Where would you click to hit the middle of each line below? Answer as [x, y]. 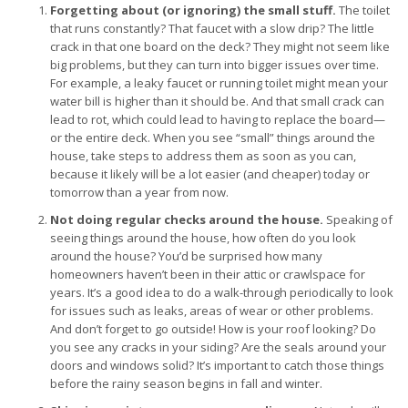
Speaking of [358, 219]
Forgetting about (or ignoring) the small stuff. [193, 10]
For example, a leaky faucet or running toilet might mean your [219, 83]
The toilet [363, 10]
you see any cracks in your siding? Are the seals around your [218, 347]
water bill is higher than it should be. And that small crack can [217, 101]
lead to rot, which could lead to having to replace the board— [218, 119]
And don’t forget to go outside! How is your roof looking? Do [213, 329]
